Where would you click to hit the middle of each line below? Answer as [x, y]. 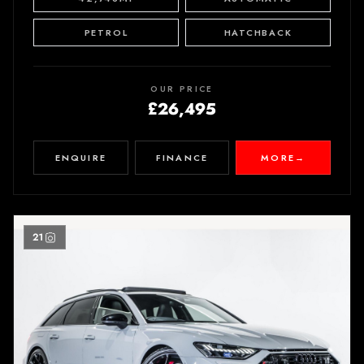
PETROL [106, 32]
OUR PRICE [182, 89]
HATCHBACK [258, 32]
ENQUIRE [81, 157]
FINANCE [182, 157]
